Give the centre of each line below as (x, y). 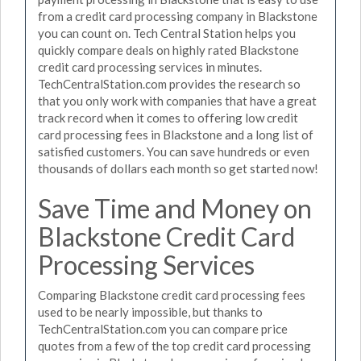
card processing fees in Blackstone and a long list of (176, 134)
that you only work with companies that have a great (177, 100)
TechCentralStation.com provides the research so (169, 83)
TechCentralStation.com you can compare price (163, 329)
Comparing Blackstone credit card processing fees (172, 295)
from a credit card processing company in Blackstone (178, 16)
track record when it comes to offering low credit (168, 117)
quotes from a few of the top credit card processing (174, 346)
